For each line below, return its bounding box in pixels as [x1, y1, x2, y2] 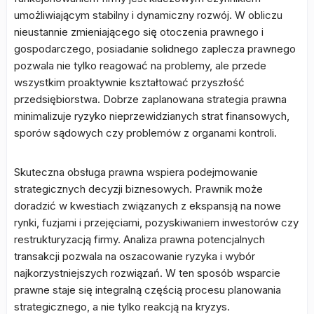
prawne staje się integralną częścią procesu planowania [14, 283, 281, 296]
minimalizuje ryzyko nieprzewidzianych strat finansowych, [14, 109, 289, 123]
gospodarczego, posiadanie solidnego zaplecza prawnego [14, 42, 296, 55]
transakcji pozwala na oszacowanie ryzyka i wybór [14, 250, 255, 263]
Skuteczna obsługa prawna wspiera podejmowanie [14, 165, 258, 179]
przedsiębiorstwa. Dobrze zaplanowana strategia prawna [14, 93, 287, 106]
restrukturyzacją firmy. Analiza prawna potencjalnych [14, 233, 265, 246]
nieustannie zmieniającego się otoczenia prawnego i [14, 25, 264, 39]
